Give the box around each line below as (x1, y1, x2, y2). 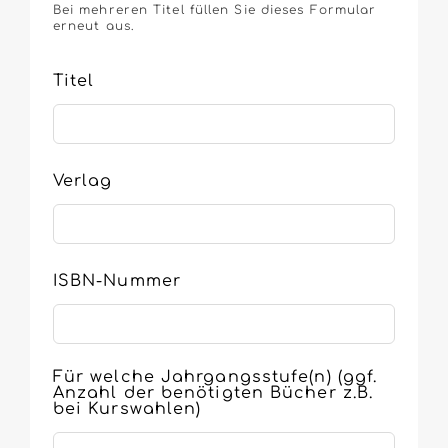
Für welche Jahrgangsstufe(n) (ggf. (52, 368, 378, 387)
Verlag (52, 172, 113, 191)
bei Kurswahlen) (52, 400, 202, 419)
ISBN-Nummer (52, 272, 181, 291)
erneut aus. (52, 19, 135, 34)
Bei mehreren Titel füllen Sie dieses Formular (52, 3, 377, 18)
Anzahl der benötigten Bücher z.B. (52, 384, 374, 403)
